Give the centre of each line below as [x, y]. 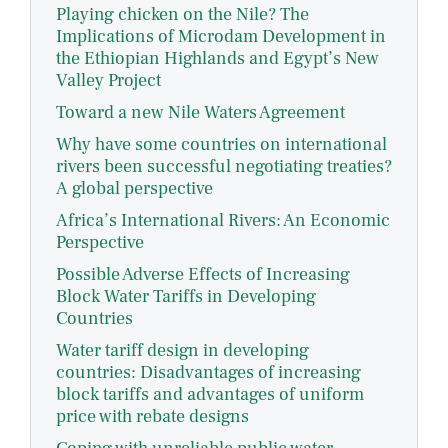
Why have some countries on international [221, 145]
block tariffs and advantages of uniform [210, 395]
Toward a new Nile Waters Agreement [200, 113]
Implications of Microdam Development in [221, 37]
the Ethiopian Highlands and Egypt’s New [217, 59]
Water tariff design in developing [182, 351]
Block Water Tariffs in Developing [186, 297]
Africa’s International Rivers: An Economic [223, 221]
